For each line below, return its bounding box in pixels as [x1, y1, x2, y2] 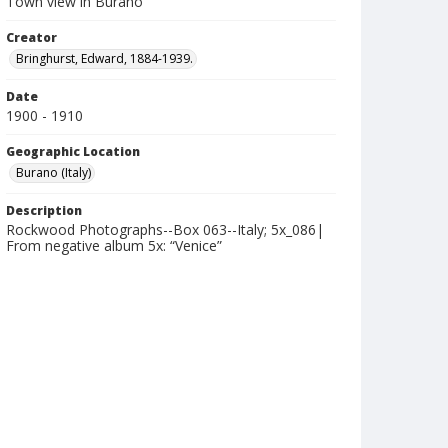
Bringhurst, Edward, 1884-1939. [16, 50, 193, 67]
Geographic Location [6, 143, 140, 160]
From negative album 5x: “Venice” [6, 236, 222, 255]
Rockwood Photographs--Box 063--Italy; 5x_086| [6, 220, 324, 239]
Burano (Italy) [16, 164, 91, 181]
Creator [6, 29, 57, 46]
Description [6, 202, 82, 219]
